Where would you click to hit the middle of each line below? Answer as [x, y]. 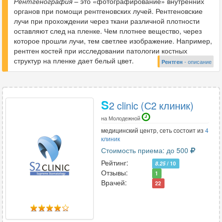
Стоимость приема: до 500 [144, 150]
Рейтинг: [114, 163]
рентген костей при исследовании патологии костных [101, 51]
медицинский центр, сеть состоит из [153, 130]
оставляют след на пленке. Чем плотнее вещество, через [108, 31]
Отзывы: [114, 172]
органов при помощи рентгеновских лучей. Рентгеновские [108, 11]
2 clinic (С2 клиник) [151, 105]
